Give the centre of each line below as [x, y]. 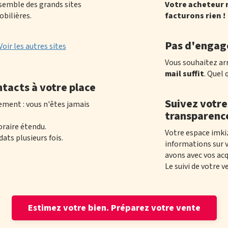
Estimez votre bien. [69, 208]
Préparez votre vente [155, 208]
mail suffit [184, 74]
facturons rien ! [195, 16]
